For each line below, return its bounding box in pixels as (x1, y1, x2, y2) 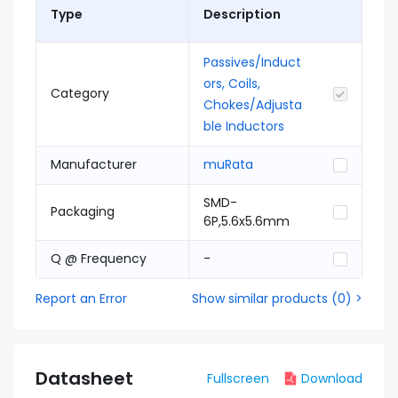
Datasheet (36, 366, 133, 391)
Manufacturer (51, 155, 137, 173)
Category (51, 84, 109, 102)
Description (203, 5, 281, 23)
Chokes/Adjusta (203, 96, 302, 114)
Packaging (51, 203, 115, 220)
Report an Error (36, 290, 127, 307)
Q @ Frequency (51, 250, 147, 267)
